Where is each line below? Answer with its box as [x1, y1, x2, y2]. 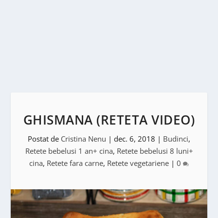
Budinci [163, 134, 188, 144]
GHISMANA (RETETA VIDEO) [23, 111, 195, 128]
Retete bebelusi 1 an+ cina [25, 146, 113, 156]
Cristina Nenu [61, 134, 106, 144]
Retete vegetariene [107, 158, 169, 168]
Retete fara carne [47, 158, 103, 168]
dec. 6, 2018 [114, 134, 155, 144]
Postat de [28, 134, 61, 144]
